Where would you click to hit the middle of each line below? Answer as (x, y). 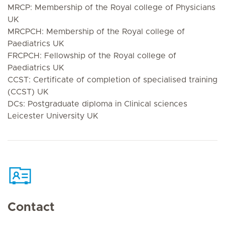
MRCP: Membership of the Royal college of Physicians (111, 7)
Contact (31, 207)
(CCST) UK (28, 92)
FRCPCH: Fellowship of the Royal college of (92, 55)
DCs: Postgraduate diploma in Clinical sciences (97, 104)
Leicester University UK (53, 116)
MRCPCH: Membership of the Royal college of (96, 31)
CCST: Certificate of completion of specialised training (113, 80)
